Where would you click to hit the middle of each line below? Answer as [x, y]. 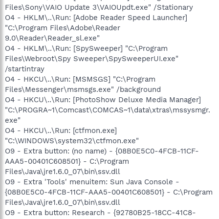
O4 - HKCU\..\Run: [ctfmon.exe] [61, 130]
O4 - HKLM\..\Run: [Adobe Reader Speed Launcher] [96, 17]
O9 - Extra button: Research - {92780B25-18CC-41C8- [100, 212]
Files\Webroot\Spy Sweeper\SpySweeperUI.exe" [92, 58]
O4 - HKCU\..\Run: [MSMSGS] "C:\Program [80, 79]
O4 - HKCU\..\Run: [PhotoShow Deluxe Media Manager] [103, 99]
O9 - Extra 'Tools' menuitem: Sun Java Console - [92, 182]
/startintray [25, 69]
